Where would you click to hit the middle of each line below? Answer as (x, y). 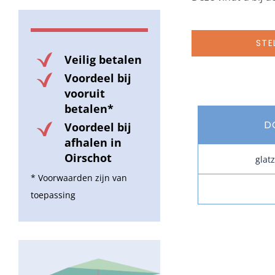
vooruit (85, 94)
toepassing (53, 195)
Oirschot (88, 158)
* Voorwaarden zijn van (79, 178)
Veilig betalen (103, 60)
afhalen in (93, 143)
